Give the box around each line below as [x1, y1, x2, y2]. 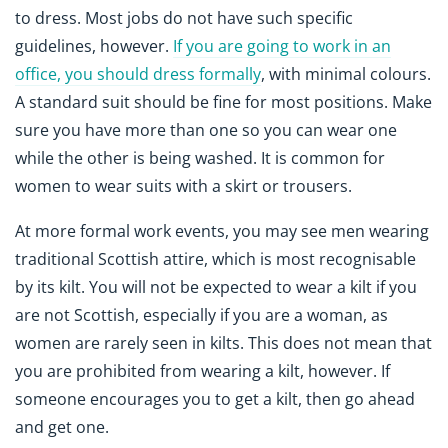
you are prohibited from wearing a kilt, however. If [15, 360, 390, 383]
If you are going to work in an [173, 35, 391, 58]
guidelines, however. [15, 35, 173, 58]
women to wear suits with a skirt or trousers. [15, 175, 352, 198]
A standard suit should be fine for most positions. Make [15, 91, 432, 114]
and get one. [15, 416, 109, 439]
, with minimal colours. [261, 63, 431, 86]
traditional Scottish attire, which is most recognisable [15, 248, 416, 271]
